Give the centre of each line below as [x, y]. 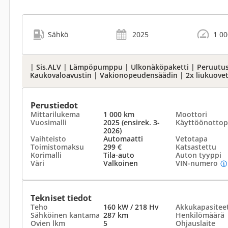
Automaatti [123, 139]
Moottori [191, 114]
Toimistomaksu [57, 147]
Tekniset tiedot [61, 198]
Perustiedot [54, 105]
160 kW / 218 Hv [131, 207]
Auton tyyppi [198, 155]
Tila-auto [119, 155]
